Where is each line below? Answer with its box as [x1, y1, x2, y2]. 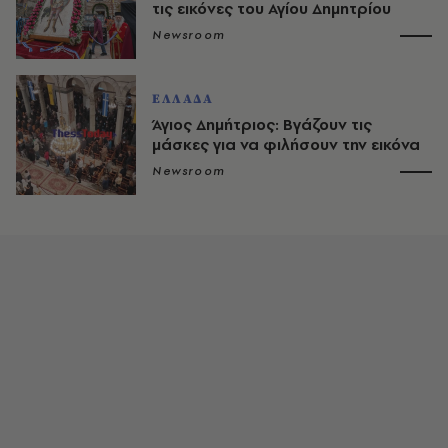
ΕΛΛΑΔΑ [152, 90, 214, 107]
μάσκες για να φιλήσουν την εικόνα [152, 133, 420, 155]
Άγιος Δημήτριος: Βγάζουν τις [152, 113, 372, 135]
